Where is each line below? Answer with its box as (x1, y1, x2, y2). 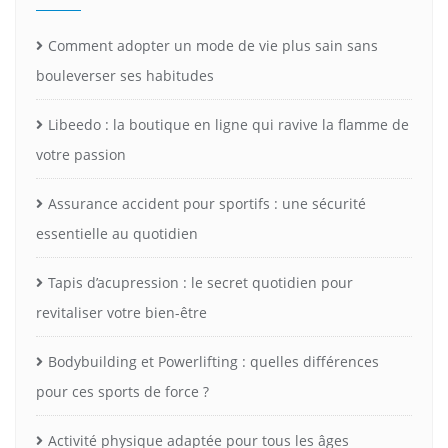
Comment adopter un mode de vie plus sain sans (48, 35, 378, 55)
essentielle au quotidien (36, 223, 198, 243)
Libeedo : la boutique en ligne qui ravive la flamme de (48, 114, 409, 134)
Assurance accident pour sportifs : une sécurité (48, 193, 366, 213)
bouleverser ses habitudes (36, 65, 214, 85)
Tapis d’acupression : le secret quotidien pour (48, 272, 353, 292)
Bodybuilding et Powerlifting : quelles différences (48, 351, 379, 371)
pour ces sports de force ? (36, 381, 209, 401)
